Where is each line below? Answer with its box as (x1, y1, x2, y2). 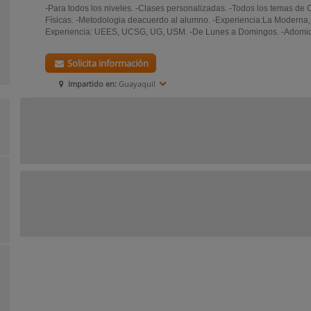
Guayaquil (117, 78, 156, 89)
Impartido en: (68, 78, 117, 89)
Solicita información (65, 57, 149, 69)
